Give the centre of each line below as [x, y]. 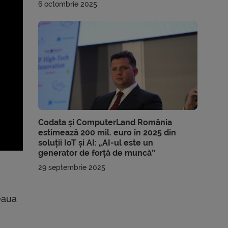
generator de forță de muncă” [97, 153]
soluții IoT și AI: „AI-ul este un [96, 143]
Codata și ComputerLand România [105, 123]
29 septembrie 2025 [72, 168]
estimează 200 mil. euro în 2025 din [107, 133]
